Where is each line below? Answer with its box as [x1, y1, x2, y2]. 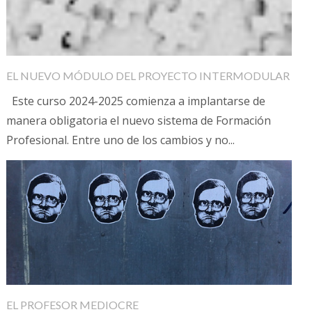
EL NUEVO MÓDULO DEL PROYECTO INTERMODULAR [6, 68, 290, 82]
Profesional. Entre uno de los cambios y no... [6, 132, 235, 148]
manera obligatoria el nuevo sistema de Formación [6, 112, 271, 128]
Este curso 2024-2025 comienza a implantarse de [6, 93, 265, 109]
